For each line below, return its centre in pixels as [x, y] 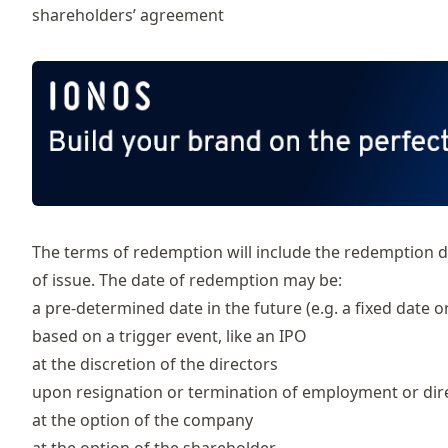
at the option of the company [142, 420]
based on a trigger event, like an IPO [169, 336]
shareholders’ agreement [128, 14]
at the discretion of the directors [155, 364]
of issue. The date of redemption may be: [187, 280]
